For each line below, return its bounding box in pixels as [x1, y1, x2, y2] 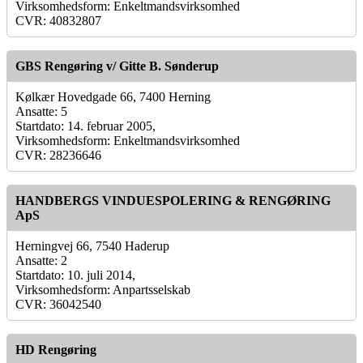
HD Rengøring [15, 342, 96, 357]
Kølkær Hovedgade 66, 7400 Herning [15, 89, 211, 104]
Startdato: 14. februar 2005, [15, 118, 156, 133]
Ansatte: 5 [15, 104, 67, 118]
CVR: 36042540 [15, 297, 101, 311]
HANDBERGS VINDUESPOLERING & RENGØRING [15, 193, 331, 207]
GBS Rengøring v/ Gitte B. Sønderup [15, 58, 219, 73]
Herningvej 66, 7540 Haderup [15, 238, 169, 253]
